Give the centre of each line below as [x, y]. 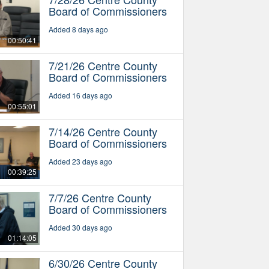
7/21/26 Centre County [103, 65]
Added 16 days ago [80, 95]
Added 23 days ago [80, 161]
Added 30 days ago [80, 227]
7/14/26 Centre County [103, 131]
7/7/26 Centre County [100, 197]
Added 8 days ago [78, 29]
